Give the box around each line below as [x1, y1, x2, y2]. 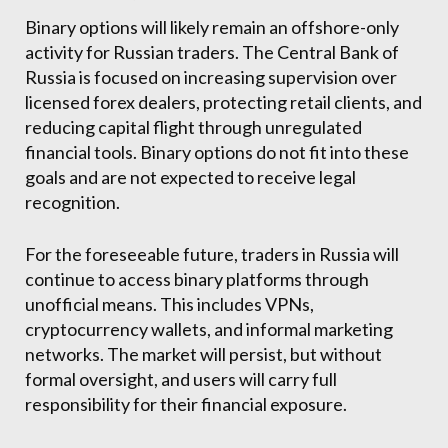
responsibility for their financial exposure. [25, 393, 347, 416]
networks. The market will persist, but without [25, 343, 382, 366]
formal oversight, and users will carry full [25, 368, 337, 391]
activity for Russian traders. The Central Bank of [25, 41, 399, 64]
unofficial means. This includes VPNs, [25, 293, 314, 316]
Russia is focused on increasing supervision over [25, 66, 397, 89]
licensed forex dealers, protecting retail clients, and [25, 91, 422, 114]
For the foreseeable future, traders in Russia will [25, 243, 399, 266]
